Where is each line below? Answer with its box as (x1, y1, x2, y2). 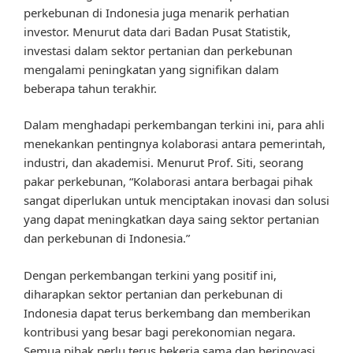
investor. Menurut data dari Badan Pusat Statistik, (24, 23, 291, 39)
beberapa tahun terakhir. (24, 80, 157, 96)
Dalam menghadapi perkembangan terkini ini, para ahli (24, 117, 325, 133)
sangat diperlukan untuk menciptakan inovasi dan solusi (24, 192, 329, 209)
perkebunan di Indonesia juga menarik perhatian (24, 4, 289, 20)
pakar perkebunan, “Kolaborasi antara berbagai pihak (24, 173, 313, 190)
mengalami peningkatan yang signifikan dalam (24, 61, 279, 77)
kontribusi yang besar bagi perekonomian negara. (24, 323, 295, 340)
